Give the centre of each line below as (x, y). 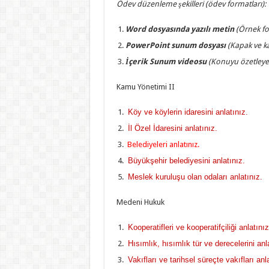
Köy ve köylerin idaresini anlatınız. (186, 112)
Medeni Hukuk (140, 202)
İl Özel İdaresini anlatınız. (171, 128)
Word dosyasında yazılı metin (180, 29)
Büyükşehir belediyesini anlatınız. (185, 160)
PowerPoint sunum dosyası (176, 45)
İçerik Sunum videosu (167, 61)
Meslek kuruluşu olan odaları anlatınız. (194, 177)
